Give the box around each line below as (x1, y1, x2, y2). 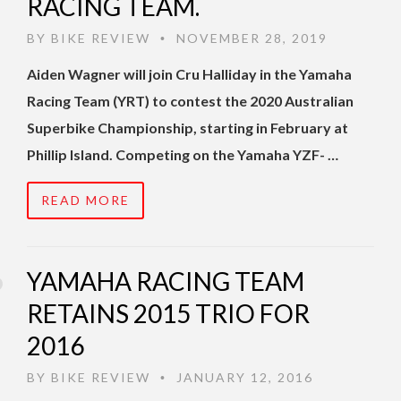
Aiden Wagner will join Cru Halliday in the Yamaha (27, 65, 352, 83)
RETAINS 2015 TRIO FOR (27, 298, 310, 329)
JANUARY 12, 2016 (172, 370, 313, 386)
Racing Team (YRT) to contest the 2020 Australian (27, 92, 354, 110)
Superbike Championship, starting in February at (27, 119, 348, 137)
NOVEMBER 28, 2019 (172, 30, 328, 47)
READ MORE (41, 192, 130, 209)
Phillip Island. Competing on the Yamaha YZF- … (27, 146, 338, 164)
